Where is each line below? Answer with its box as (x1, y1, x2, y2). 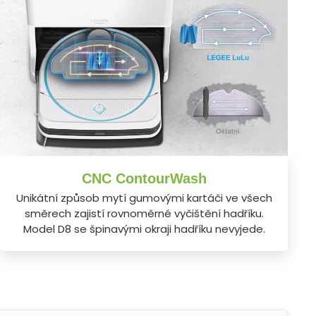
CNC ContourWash (81, 170, 207, 186)
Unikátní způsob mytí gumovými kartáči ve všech (16, 190, 272, 205)
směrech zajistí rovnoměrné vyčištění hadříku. (24, 205, 264, 221)
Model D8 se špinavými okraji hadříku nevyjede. (23, 221, 265, 236)
